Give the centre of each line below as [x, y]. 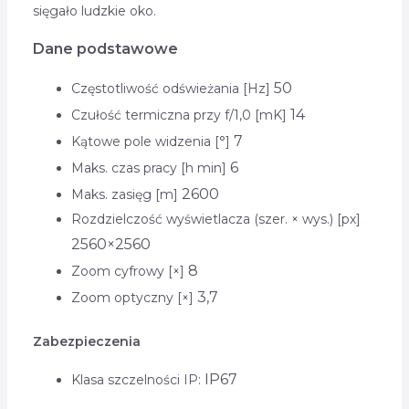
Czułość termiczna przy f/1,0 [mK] [180, 115]
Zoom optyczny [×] [134, 298]
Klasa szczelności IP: [137, 380]
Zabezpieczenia [86, 342]
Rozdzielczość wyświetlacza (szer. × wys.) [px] [215, 220]
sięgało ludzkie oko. [94, 11]
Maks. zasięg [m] [126, 195]
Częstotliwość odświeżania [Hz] [172, 89]
